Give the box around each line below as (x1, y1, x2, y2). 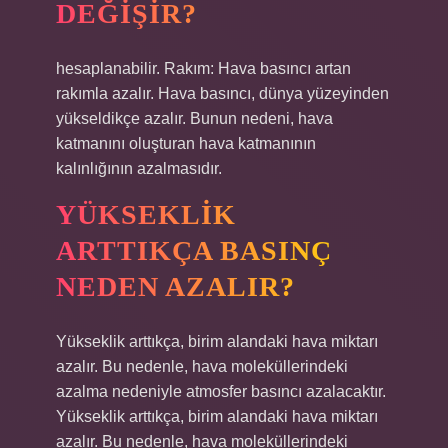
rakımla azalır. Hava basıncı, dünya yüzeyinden (56, 85, 389, 102)
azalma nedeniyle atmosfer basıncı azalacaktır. (56, 383, 386, 400)
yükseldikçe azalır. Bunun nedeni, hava (56, 110, 333, 127)
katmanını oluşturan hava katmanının (56, 135, 316, 152)
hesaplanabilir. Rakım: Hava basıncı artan (56, 60, 351, 77)
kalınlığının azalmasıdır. (56, 160, 222, 177)
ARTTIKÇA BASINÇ (56, 235, 332, 266)
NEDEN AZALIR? (56, 271, 295, 302)
